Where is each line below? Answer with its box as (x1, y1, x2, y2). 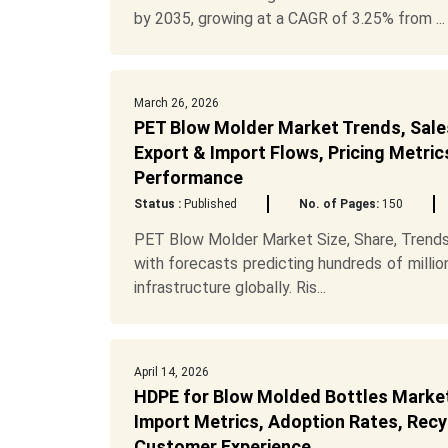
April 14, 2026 (133, 365, 209, 379)
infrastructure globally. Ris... (133, 278, 326, 297)
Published (180, 197, 237, 211)
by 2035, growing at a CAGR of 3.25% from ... (133, 9, 445, 28)
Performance (133, 167, 243, 188)
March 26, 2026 (133, 96, 219, 110)
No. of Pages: (298, 197, 379, 211)
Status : (133, 197, 181, 211)
